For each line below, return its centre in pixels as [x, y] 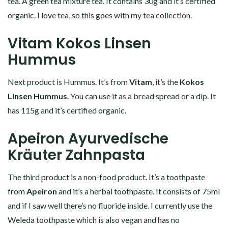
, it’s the [166, 81]
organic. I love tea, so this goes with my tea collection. [100, 15]
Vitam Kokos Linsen [79, 43]
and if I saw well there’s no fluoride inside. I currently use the [110, 205]
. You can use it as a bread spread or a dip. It [141, 96]
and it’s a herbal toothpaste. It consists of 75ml [138, 191]
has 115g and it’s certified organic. [67, 110]
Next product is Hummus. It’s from [68, 81]
